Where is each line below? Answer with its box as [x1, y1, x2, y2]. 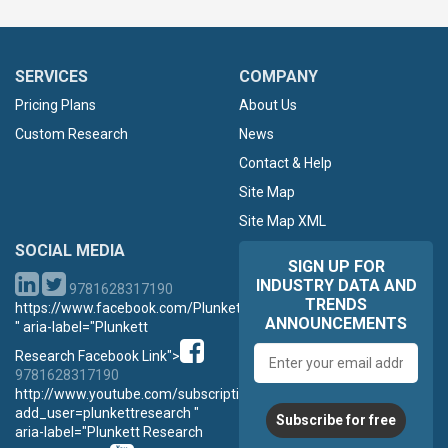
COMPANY [239, 66, 318, 86]
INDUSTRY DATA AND [255, 275, 417, 295]
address [335, 361, 386, 378]
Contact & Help [239, 154, 332, 171]
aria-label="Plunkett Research [15, 423, 203, 440]
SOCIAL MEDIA [15, 240, 125, 260]
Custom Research [15, 125, 128, 142]
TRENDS [305, 294, 367, 314]
